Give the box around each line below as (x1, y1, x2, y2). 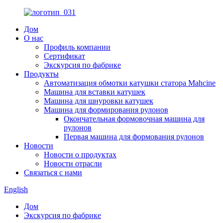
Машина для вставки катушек (44, 88, 145, 96)
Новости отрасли (44, 159, 102, 168)
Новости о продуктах (44, 150, 116, 159)
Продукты (24, 70, 59, 78)
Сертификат (44, 52, 85, 60)
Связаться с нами (24, 168, 82, 177)
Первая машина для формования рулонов (64, 132, 204, 141)
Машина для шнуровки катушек (44, 97, 153, 105)
